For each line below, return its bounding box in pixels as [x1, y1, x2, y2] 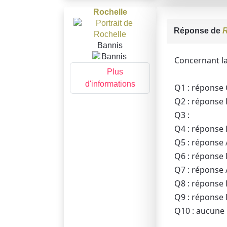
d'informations [85, 80, 135, 89]
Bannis [97, 41, 123, 50]
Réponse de [174, 26, 222, 35]
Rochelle [93, 7, 127, 16]
